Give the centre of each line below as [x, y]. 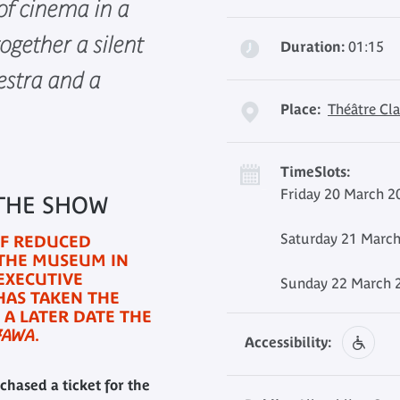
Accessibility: [288, 342]
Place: [300, 109]
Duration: [312, 46]
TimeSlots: [315, 171]
